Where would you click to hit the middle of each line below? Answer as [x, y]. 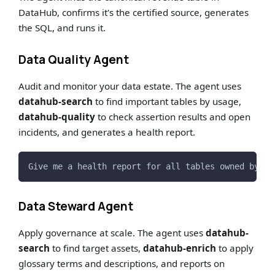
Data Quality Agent [74, 60]
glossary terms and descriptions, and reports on [122, 263]
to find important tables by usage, [167, 102]
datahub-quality [57, 117]
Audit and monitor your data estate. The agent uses [130, 86]
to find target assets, [97, 248]
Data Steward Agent [76, 206]
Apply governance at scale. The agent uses [112, 232]
